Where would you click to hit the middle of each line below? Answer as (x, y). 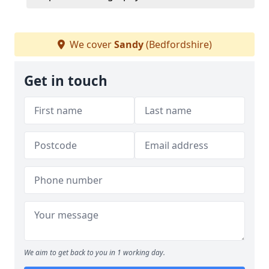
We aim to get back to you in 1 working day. (95, 252)
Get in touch (66, 81)
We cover (90, 44)
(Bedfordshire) (177, 44)
